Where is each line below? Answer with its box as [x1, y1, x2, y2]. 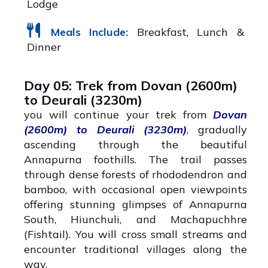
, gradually [187, 123, 247, 137]
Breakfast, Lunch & [128, 25, 245, 39]
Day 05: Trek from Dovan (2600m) [24, 77, 237, 95]
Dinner [27, 40, 61, 54]
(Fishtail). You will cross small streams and [24, 227, 247, 242]
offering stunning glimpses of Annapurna [24, 197, 247, 212]
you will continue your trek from [24, 108, 213, 122]
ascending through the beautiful [24, 138, 247, 152]
